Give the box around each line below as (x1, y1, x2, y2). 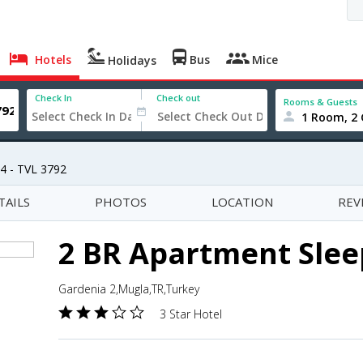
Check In (35, 92, 73, 104)
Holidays (105, 53, 157, 68)
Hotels (32, 52, 72, 67)
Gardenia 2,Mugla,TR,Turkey (58, 281, 199, 297)
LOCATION (211, 194, 273, 210)
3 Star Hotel (160, 306, 222, 322)
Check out (156, 92, 201, 104)
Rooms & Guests (284, 95, 358, 108)
